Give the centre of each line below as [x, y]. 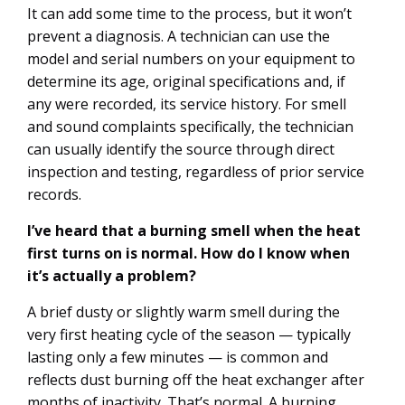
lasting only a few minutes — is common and [178, 357]
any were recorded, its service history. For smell [187, 104]
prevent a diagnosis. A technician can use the [179, 36]
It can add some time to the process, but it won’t [189, 14]
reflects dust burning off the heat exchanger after [196, 380]
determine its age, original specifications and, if [186, 81]
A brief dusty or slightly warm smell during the [184, 312]
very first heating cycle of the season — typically [189, 334]
